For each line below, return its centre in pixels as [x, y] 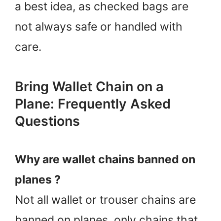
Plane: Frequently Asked [93, 104]
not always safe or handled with [99, 27]
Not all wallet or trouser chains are [105, 200]
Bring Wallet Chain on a [89, 86]
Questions [47, 121]
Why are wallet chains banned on [105, 159]
